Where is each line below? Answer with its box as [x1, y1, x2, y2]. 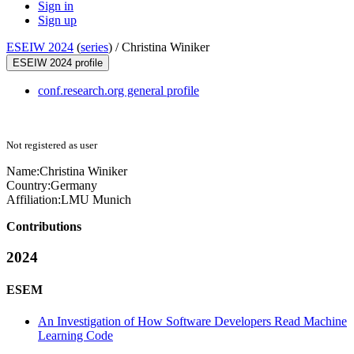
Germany [51, 179, 97, 193]
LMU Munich [61, 193, 131, 207]
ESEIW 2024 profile [13, 57, 103, 70]
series [81, 40, 108, 55]
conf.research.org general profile [38, 84, 199, 98]
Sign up [38, 13, 77, 28]
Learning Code [38, 328, 113, 342]
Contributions [6, 220, 81, 234]
